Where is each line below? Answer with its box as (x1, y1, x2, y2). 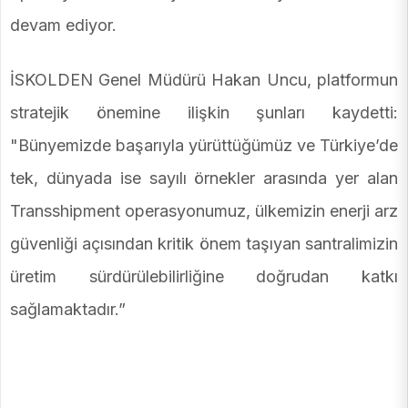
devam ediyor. (10, 15, 117, 35)
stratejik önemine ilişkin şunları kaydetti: (10, 102, 398, 122)
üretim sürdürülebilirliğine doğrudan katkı (10, 266, 398, 286)
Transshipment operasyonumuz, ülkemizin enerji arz (10, 200, 398, 220)
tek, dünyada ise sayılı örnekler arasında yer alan (10, 168, 398, 188)
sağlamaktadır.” (10, 299, 126, 319)
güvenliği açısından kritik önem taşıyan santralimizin (10, 233, 398, 253)
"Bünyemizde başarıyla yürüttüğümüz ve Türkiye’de (10, 135, 398, 155)
